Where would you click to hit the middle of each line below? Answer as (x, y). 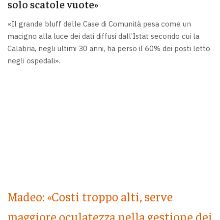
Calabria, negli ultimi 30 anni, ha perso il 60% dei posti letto (109, 48)
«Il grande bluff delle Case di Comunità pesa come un (99, 24)
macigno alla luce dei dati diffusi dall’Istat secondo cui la (103, 36)
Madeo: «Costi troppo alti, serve (90, 196)
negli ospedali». (34, 60)
